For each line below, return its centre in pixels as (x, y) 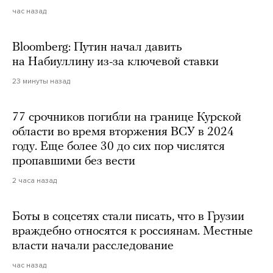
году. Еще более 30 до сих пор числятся (119, 147)
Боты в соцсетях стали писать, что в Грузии (128, 217)
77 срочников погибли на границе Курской (127, 117)
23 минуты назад (41, 81)
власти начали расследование (93, 246)
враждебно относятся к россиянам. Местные (133, 231)
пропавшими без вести (74, 161)
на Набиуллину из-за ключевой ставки (115, 62)
